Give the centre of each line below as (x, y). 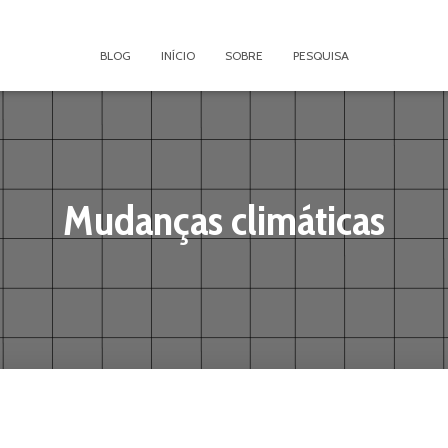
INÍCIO (177, 55)
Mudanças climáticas (224, 220)
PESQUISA (320, 55)
